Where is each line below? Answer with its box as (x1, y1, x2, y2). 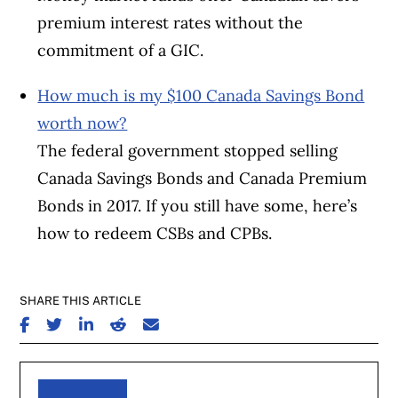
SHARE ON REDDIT (109, 313, 215, 327)
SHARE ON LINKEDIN (78, 313, 197, 327)
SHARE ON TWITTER (45, 313, 160, 327)
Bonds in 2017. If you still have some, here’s (37, 195, 358, 217)
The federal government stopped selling (37, 140, 338, 162)
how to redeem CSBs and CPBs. (37, 223, 273, 244)
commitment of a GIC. (37, 40, 204, 61)
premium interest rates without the (37, 12, 304, 34)
